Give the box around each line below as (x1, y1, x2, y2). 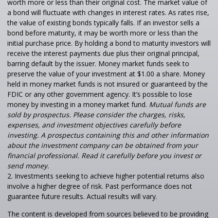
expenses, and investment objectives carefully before (7, 120, 181, 129)
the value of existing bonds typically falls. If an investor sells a (7, 18, 200, 27)
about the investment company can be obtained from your (7, 141, 198, 150)
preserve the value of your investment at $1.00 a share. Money (7, 69, 205, 78)
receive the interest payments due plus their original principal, (7, 49, 200, 58)
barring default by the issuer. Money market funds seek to (7, 59, 189, 68)
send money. (7, 161, 49, 170)
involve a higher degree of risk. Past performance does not (7, 182, 192, 191)
